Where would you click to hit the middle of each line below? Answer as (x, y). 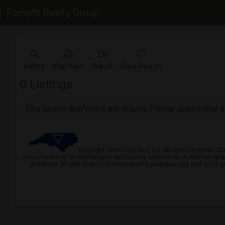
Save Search (141, 66)
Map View (68, 66)
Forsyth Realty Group (53, 13)
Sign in (102, 66)
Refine (34, 66)
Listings (49, 84)
